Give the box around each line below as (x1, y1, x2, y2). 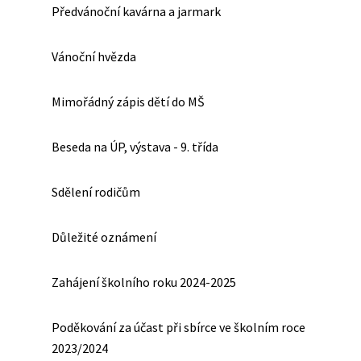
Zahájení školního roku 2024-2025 (52, 274, 236, 290)
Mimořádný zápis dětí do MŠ (52, 93, 205, 110)
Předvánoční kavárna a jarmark (52, 3, 221, 19)
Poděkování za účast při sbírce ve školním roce (52, 319, 305, 335)
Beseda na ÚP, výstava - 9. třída (52, 139, 218, 155)
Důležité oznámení (52, 229, 156, 245)
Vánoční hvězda (52, 48, 136, 64)
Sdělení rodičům (52, 184, 140, 200)
